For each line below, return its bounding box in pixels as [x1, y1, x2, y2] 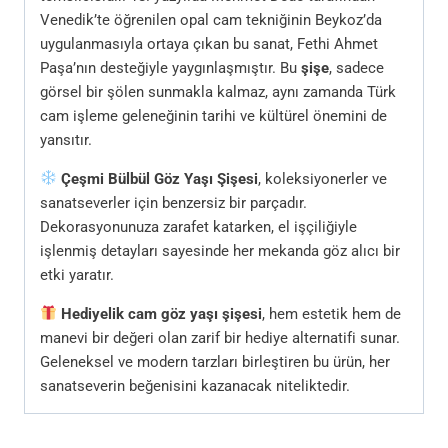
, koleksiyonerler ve [258, 169, 388, 188]
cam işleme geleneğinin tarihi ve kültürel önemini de [40, 106, 387, 125]
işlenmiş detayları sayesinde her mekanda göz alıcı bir [40, 241, 400, 260]
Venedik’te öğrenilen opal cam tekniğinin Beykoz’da [40, 10, 382, 29]
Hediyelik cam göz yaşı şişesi [61, 304, 263, 323]
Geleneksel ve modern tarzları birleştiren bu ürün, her [40, 352, 390, 371]
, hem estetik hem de [262, 304, 402, 323]
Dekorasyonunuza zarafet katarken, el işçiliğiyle [40, 217, 357, 236]
